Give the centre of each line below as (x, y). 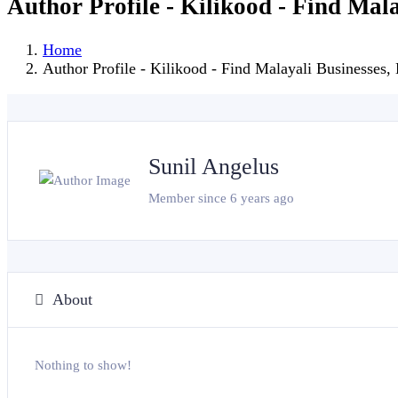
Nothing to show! (83, 365)
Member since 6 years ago (221, 198)
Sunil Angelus (214, 166)
